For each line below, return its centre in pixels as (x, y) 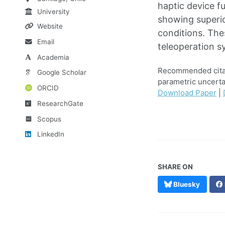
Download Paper (187, 92)
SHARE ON (175, 167)
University (53, 12)
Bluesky (186, 185)
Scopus (49, 119)
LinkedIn (50, 134)
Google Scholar (62, 73)
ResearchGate (60, 103)
